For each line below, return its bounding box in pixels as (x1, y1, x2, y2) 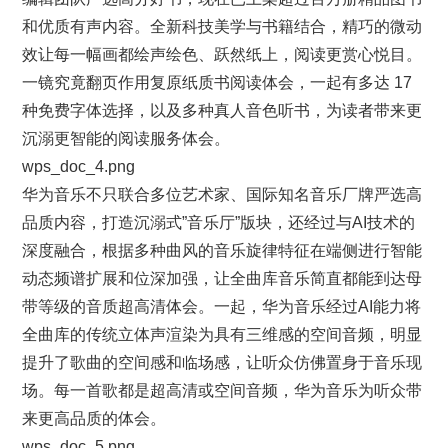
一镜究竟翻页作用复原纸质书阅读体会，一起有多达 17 (22, 74, 413, 91)
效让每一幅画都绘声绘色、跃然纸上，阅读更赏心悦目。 (22, 46, 423, 63)
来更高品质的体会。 (22, 410, 167, 427)
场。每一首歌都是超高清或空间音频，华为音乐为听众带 (22, 382, 423, 399)
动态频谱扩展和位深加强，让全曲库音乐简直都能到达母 (22, 270, 423, 287)
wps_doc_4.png (22, 158, 136, 175)
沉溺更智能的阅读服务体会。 (22, 130, 231, 147)
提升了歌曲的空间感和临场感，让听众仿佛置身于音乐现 (22, 354, 423, 371)
